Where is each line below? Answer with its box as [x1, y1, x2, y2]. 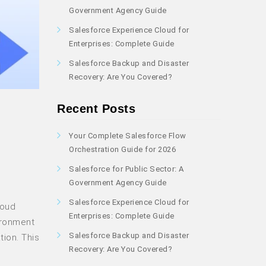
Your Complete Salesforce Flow [69, 131, 186, 140]
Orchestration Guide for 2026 [69, 145, 176, 154]
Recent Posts [57, 102, 135, 115]
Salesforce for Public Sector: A [69, 164, 184, 173]
